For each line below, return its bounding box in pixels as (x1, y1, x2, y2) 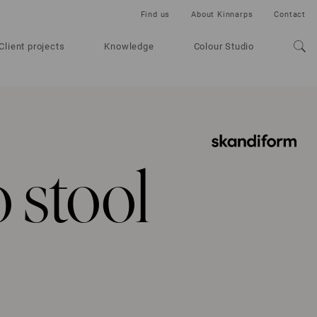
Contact (274, 10, 306, 19)
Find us (140, 10, 171, 19)
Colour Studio (193, 41, 254, 52)
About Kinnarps (191, 10, 253, 19)
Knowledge (104, 41, 154, 52)
